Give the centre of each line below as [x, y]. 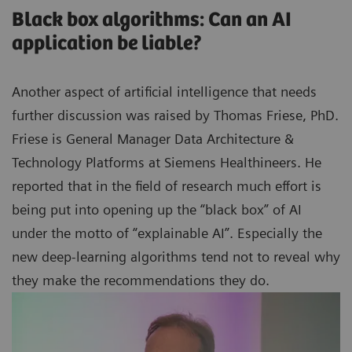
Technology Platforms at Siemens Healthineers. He [167, 163]
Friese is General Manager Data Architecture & [153, 139]
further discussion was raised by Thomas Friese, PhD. [175, 115]
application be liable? [107, 44]
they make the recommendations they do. [141, 280]
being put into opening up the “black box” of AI [157, 210]
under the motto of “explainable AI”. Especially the [167, 233]
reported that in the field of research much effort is [167, 186]
